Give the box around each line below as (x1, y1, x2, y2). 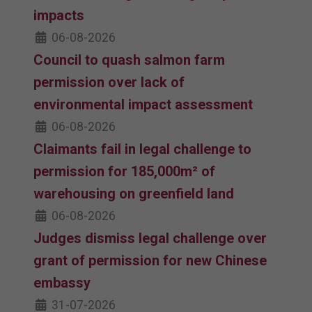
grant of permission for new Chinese (33, 251, 267, 269)
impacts (33, 6, 84, 24)
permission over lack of (33, 73, 185, 91)
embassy (33, 274, 91, 291)
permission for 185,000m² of (33, 162, 215, 180)
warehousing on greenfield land (33, 185, 234, 202)
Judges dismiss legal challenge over (33, 229, 267, 247)
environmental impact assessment (33, 95, 253, 113)
